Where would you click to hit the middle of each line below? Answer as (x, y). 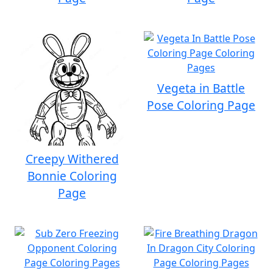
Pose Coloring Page (201, 105)
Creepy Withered (72, 159)
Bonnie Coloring (72, 176)
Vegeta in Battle (201, 88)
